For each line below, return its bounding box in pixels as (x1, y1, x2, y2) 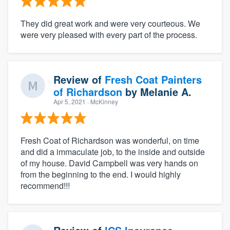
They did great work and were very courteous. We (21, 17, 200, 29)
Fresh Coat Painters (105, 71, 202, 87)
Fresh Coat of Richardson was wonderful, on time (21, 134, 199, 146)
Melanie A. (140, 84, 191, 99)
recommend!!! (21, 179, 70, 191)
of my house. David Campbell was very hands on (21, 157, 198, 169)
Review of (53, 71, 105, 87)
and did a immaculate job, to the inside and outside (21, 145, 205, 158)
